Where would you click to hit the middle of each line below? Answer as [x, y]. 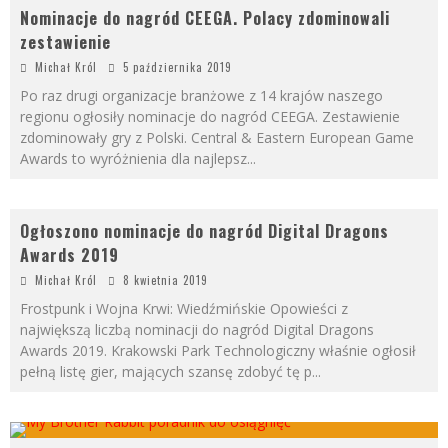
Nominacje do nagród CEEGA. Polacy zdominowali [205, 18]
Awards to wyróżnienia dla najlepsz [133, 158]
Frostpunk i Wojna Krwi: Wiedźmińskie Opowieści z [184, 308]
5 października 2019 [177, 67]
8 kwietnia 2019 [165, 280]
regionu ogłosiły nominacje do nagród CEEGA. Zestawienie [210, 116]
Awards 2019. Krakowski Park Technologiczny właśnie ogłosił [218, 350]
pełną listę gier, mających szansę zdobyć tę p [166, 371]
